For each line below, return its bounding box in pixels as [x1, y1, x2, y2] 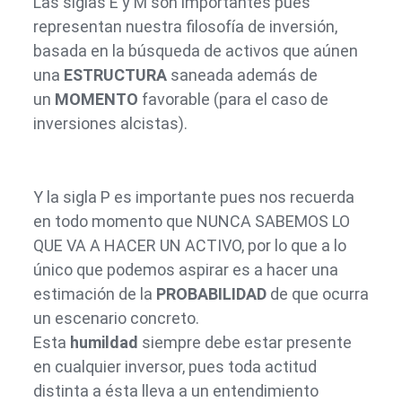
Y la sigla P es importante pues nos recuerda [32, 188, 354, 207]
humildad [69, 333, 138, 353]
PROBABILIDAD [155, 284, 267, 304]
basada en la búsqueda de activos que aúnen [32, 40, 358, 60]
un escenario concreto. [32, 309, 199, 328]
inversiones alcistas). [32, 113, 188, 133]
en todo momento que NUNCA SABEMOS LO [32, 212, 350, 232]
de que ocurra [266, 284, 369, 304]
